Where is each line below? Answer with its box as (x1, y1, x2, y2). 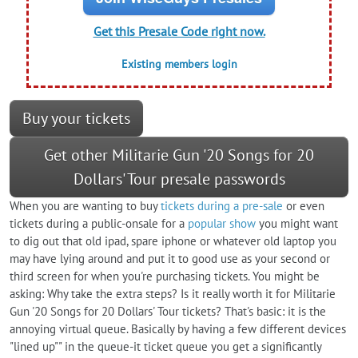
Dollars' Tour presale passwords (73, 168, 285, 189)
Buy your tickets (22, 107, 130, 129)
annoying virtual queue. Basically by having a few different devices (10, 320, 346, 336)
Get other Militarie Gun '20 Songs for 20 (44, 144, 314, 165)
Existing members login (121, 56, 237, 71)
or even (283, 197, 324, 213)
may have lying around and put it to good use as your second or (10, 250, 330, 266)
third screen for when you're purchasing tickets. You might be (10, 268, 320, 284)
